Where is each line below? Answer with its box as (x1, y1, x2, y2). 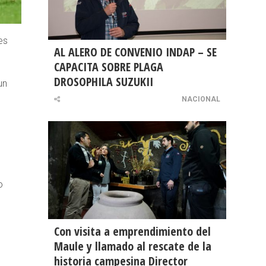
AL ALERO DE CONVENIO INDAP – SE (54, 44, 217, 61)
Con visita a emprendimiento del (54, 223, 211, 240)
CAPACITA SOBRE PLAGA (54, 59, 163, 75)
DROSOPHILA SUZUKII (54, 74, 153, 90)
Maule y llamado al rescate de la (54, 238, 211, 255)
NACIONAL (182, 95, 220, 104)
